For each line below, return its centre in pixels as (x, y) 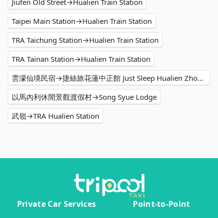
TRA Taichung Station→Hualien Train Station (85, 40)
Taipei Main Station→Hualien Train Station (82, 21)
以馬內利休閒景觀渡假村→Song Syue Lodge (84, 97)
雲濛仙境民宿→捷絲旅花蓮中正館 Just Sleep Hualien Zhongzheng (200, 78)
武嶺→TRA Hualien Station (55, 116)
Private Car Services (56, 204)
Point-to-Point (162, 204)
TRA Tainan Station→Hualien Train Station (81, 59)
